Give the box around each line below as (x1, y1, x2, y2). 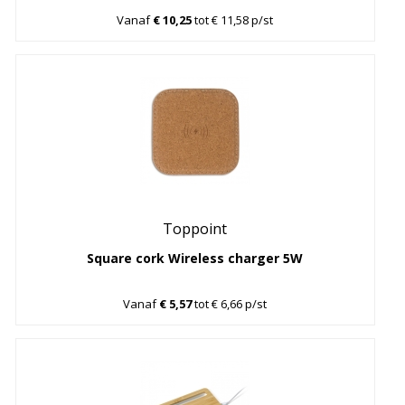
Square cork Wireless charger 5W (87, 249, 304, 267)
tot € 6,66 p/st (192, 296, 268, 313)
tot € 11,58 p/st (192, 11, 274, 28)
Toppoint (163, 218, 228, 239)
